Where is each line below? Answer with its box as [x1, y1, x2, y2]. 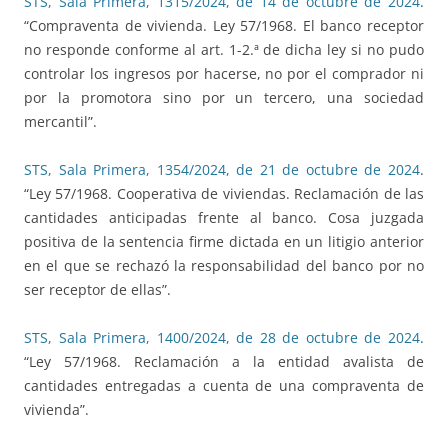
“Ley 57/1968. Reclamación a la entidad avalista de [24, 352, 424, 372]
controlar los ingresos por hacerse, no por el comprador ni [24, 64, 424, 84]
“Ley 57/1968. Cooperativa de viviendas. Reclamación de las [24, 184, 424, 204]
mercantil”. [24, 112, 97, 132]
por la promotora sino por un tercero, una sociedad [24, 88, 424, 108]
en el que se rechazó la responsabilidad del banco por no [24, 256, 424, 276]
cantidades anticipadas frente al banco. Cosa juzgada [24, 208, 424, 228]
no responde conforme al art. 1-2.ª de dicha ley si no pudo [24, 40, 424, 60]
